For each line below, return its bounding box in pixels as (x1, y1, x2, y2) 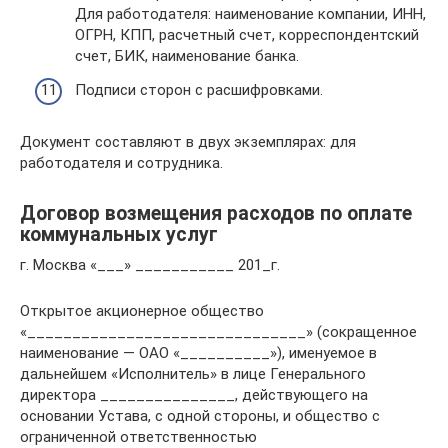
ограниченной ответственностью (20, 427, 257, 446)
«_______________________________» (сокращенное (20, 322, 417, 341)
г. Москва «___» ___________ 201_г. (20, 255, 280, 274)
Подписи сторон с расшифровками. (75, 80, 323, 99)
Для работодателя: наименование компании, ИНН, (75, 5, 426, 23)
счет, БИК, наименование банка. (75, 47, 299, 65)
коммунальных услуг (20, 222, 218, 246)
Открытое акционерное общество (20, 301, 264, 320)
